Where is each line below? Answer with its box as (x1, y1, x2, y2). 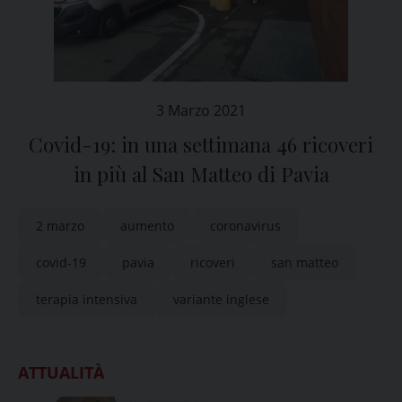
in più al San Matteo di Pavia (73, 161, 329, 188)
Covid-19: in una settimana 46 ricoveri (29, 131, 373, 158)
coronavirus (210, 217, 281, 234)
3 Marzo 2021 (156, 100, 246, 120)
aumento (120, 217, 174, 234)
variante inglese (173, 291, 269, 308)
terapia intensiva (36, 291, 137, 308)
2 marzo (36, 217, 84, 234)
